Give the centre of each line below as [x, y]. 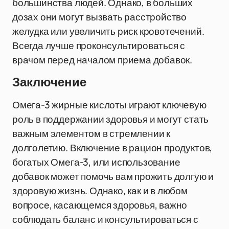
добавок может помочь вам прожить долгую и [113, 176]
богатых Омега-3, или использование [96, 162]
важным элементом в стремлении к [91, 133]
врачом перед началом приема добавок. [102, 60]
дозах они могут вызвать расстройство [100, 17]
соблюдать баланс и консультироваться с [105, 219]
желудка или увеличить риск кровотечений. [108, 31]
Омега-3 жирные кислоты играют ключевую [109, 105]
